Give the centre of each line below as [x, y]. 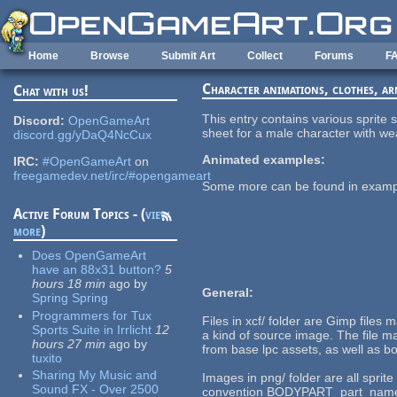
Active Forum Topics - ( [80, 214]
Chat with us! [51, 91]
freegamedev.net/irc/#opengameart [113, 176]
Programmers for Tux [92, 315]
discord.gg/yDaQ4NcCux [83, 135]
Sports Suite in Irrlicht [92, 329]
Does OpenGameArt [90, 256]
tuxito [47, 358]
